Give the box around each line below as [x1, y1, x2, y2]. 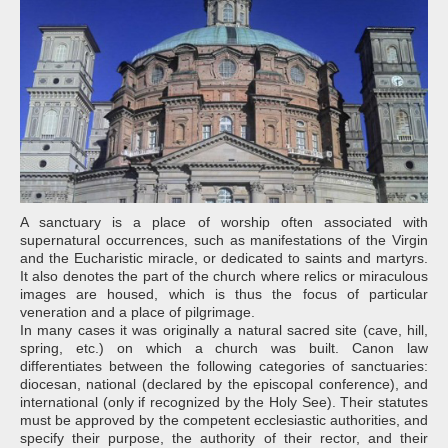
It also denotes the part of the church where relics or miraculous [20, 267, 428, 284]
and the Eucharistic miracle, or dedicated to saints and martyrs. [20, 249, 428, 266]
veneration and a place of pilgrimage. [20, 303, 255, 320]
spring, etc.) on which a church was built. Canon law [20, 339, 428, 356]
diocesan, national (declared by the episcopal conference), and [20, 375, 428, 392]
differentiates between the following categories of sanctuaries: [20, 357, 428, 374]
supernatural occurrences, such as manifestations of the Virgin [20, 231, 428, 248]
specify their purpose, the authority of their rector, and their [20, 429, 428, 446]
